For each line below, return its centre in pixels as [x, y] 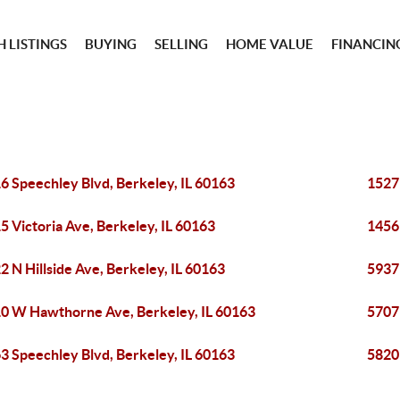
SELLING [182, 44]
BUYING [111, 44]
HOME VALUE [270, 44]
